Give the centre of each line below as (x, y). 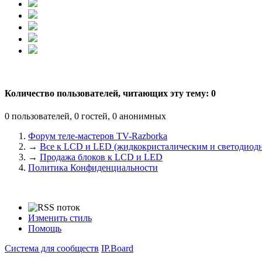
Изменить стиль (60, 218)
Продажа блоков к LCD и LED (101, 157)
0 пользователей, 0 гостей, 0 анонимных (85, 116)
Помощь (45, 229)
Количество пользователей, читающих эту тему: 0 (110, 94)
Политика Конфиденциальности (93, 168)
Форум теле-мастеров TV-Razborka (98, 136)
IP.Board (117, 249)
